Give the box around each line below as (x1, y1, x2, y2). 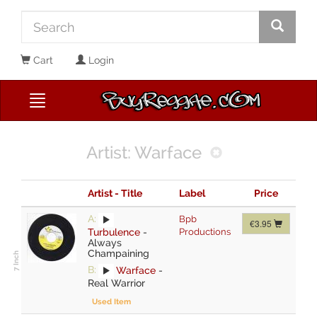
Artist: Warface (86, 142, 202, 163)
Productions (179, 226, 231, 237)
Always (88, 236, 122, 248)
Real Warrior (88, 277, 145, 289)
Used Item (92, 296, 132, 306)
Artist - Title (88, 187, 142, 199)
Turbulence (88, 226, 140, 238)
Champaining (88, 247, 149, 259)
